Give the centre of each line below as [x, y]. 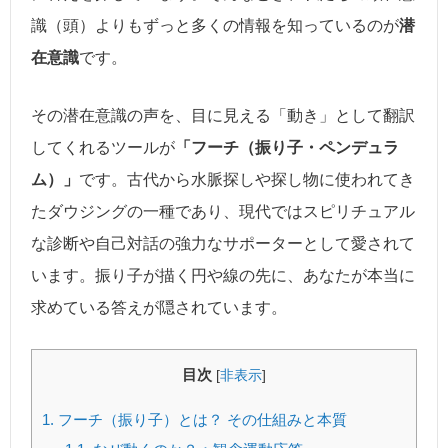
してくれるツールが [103, 147]
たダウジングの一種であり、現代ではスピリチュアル [223, 211]
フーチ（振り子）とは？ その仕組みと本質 [200, 420]
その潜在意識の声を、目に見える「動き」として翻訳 [223, 115]
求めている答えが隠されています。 [159, 307]
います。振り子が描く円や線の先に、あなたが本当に [223, 275]
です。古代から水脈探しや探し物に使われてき [247, 179]
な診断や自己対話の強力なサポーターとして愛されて [223, 243]
